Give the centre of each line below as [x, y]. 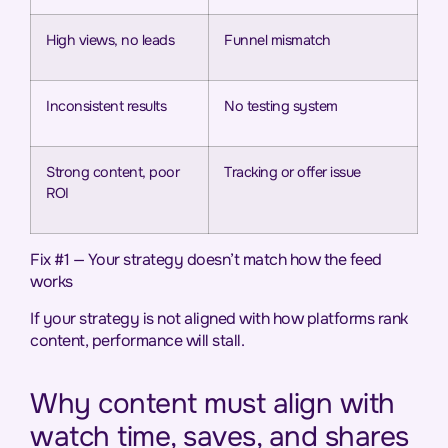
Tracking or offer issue [292, 172]
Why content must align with [212, 403]
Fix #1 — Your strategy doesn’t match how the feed [206, 260]
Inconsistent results [106, 106]
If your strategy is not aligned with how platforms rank [219, 318]
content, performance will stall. [137, 340]
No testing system [281, 106]
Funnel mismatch [277, 40]
